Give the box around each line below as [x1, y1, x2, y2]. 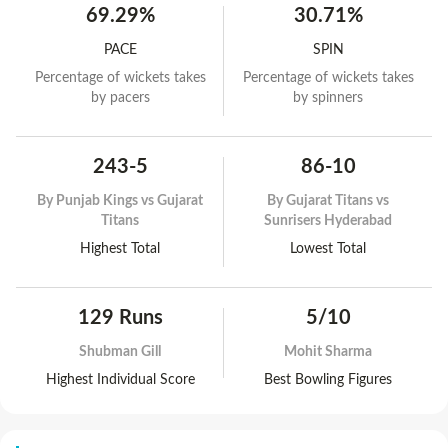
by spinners [293, 90, 363, 105]
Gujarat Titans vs [286, 193, 389, 208]
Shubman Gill [79, 344, 161, 359]
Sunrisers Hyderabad [264, 213, 392, 228]
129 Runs [77, 307, 163, 328]
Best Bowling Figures [264, 372, 392, 387]
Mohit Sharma [284, 344, 372, 359]
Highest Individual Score [45, 372, 195, 387]
